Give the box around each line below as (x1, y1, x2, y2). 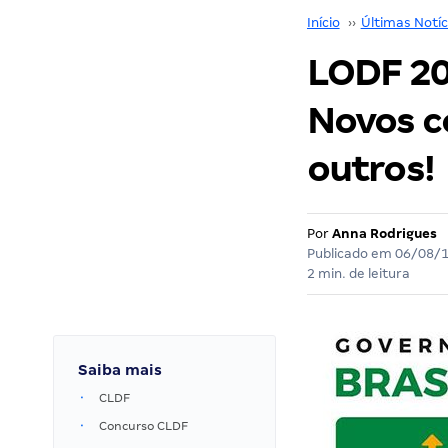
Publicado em (306, 246, 395, 261)
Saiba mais (78, 362, 162, 378)
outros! (306, 148, 434, 189)
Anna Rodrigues (331, 226, 437, 241)
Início (306, 15, 340, 30)
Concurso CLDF (99, 419, 188, 433)
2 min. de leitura (306, 266, 410, 281)
